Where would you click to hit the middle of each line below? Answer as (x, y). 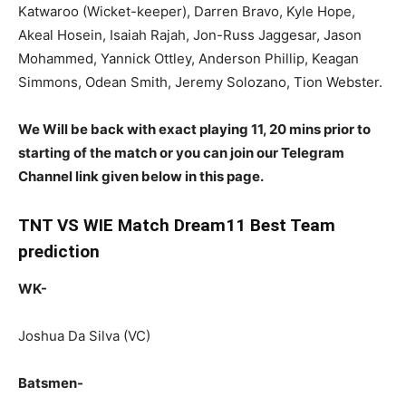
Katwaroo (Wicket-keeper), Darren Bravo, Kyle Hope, (187, 11)
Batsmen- (51, 383)
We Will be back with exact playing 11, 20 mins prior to (194, 129)
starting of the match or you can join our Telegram (181, 153)
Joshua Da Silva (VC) (84, 336)
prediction (59, 251)
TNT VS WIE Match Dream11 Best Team (177, 225)
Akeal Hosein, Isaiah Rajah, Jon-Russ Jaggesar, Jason (190, 35)
